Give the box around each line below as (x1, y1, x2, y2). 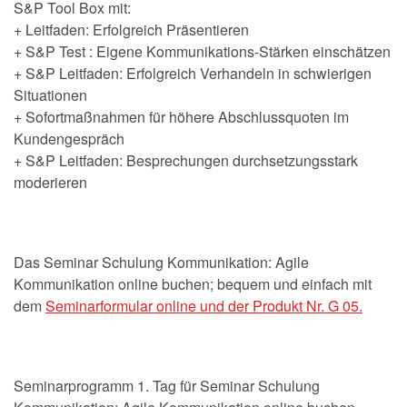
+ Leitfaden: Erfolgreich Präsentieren (14, 18, 249, 40)
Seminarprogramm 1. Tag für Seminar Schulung (14, 374, 320, 396)
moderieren (14, 171, 87, 193)
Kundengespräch (14, 127, 124, 149)
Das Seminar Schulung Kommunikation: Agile (14, 251, 309, 273)
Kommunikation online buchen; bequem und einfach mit (14, 273, 372, 294)
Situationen (14, 84, 87, 105)
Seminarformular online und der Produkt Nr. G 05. (45, 294, 362, 316)
